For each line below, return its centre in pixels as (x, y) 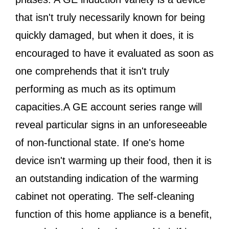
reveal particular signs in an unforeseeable (111, 125)
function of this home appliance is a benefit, (114, 214)
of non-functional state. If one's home (100, 143)
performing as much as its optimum (96, 89)
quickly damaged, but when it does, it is (105, 35)
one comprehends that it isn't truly (92, 71)
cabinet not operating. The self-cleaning (105, 196)
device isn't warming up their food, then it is (113, 161)
